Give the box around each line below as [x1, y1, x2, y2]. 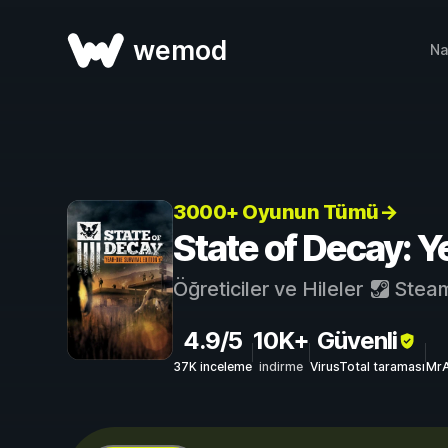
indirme [259, 359, 303, 374]
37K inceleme [173, 359, 252, 374]
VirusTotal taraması [310, 359, 425, 374]
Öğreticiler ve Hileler [173, 277, 368, 301]
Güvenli [317, 326, 397, 355]
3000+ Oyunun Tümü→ [173, 200, 397, 224]
